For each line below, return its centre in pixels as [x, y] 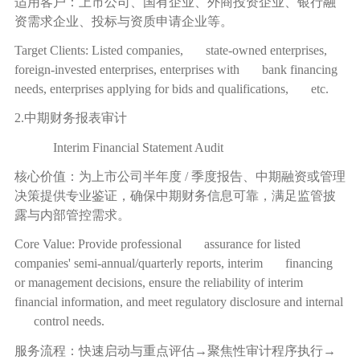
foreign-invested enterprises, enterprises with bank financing [176, 69]
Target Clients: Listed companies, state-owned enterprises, [170, 50]
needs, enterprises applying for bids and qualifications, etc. [171, 88]
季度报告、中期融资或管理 [268, 177]
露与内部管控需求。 [72, 215]
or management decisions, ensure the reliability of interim [168, 283]
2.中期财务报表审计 [70, 118]
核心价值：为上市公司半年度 [98, 177]
